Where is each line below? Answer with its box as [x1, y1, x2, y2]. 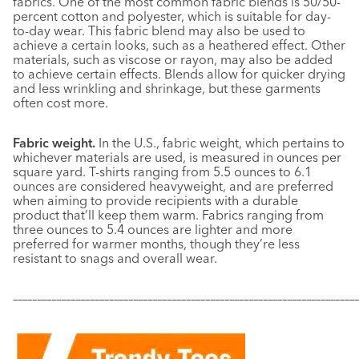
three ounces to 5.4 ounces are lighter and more [13, 221, 292, 237]
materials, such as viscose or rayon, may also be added [13, 51, 333, 67]
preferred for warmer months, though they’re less [13, 236, 300, 252]
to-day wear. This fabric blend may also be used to [13, 22, 305, 38]
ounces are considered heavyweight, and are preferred [13, 178, 333, 194]
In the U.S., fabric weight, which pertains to [99, 135, 345, 151]
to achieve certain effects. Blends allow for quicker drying [13, 66, 345, 82]
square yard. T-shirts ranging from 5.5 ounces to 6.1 [13, 163, 312, 179]
